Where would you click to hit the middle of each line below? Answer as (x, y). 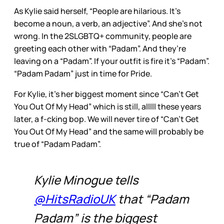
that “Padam (152, 198)
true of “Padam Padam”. (57, 144)
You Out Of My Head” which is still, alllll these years (107, 106)
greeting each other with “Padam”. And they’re (100, 48)
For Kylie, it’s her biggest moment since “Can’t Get (106, 94)
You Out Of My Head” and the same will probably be (109, 131)
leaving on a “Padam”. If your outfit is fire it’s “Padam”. (112, 61)
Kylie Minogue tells (86, 179)
